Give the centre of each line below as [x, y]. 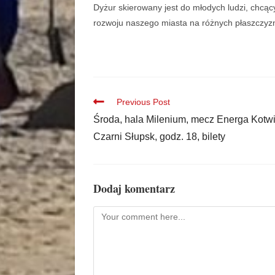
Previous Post [143, 102]
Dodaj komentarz [134, 188]
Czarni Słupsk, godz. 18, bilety [159, 136]
